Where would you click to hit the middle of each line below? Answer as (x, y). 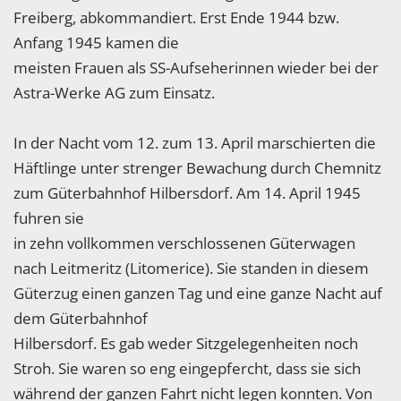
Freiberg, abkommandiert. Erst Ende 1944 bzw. (176, 18)
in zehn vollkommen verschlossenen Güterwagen (184, 243)
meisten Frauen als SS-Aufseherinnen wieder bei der (196, 68)
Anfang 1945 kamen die (96, 43)
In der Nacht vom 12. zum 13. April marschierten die (195, 143)
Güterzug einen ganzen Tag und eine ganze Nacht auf (198, 294)
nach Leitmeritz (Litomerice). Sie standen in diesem (191, 269)
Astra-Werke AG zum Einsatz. (114, 93)
